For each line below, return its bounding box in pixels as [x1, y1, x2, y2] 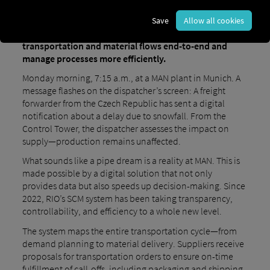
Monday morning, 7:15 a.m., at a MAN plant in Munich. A [22, 72, 240, 84]
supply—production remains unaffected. [22, 135, 181, 148]
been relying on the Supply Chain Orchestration [22, 1, 217, 14]
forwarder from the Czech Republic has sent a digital [22, 97, 225, 110]
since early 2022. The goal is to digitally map [22, 27, 200, 39]
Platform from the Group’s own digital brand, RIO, [22, 14, 225, 27]
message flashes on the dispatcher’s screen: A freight [22, 84, 225, 97]
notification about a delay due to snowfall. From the [22, 110, 226, 122]
